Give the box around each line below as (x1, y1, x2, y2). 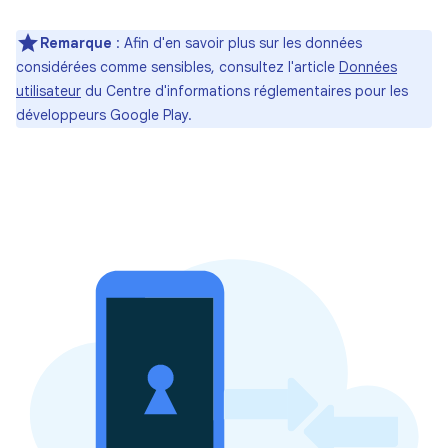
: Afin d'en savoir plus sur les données (112, 34, 362, 52)
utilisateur (16, 82, 81, 100)
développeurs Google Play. (16, 106, 192, 124)
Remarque (40, 34, 112, 52)
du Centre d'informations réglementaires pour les (81, 82, 408, 100)
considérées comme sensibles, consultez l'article (16, 58, 339, 76)
